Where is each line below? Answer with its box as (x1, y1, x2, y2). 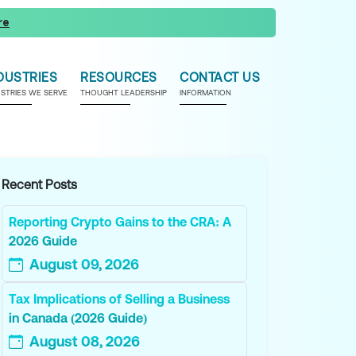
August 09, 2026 (29, 256, 140, 273)
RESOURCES (80, 69, 157, 84)
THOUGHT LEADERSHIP (80, 87, 168, 97)
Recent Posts (2, 177, 78, 192)
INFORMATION (180, 87, 232, 97)
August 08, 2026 (29, 333, 141, 350)
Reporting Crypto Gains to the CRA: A (9, 215, 232, 230)
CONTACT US (180, 69, 261, 84)
